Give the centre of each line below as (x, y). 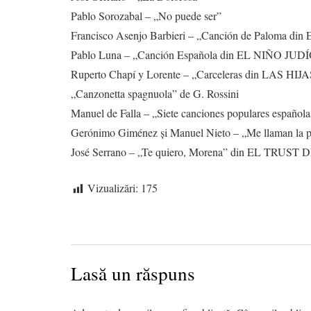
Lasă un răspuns (135, 273)
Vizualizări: (113, 188)
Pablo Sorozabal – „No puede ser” (146, 16)
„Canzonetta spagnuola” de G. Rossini (155, 94)
